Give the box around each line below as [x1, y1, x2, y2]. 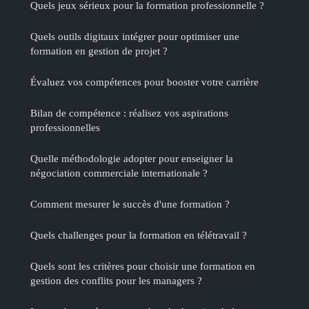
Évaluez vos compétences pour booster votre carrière [30, 75, 259, 88]
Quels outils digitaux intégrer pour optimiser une [30, 30, 239, 42]
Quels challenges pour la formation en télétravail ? [30, 228, 247, 241]
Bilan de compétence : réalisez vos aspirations [30, 106, 228, 119]
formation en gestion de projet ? [30, 44, 168, 57]
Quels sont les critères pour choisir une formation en [30, 259, 255, 272]
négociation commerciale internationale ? [30, 166, 208, 179]
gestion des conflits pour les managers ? [30, 274, 202, 286]
